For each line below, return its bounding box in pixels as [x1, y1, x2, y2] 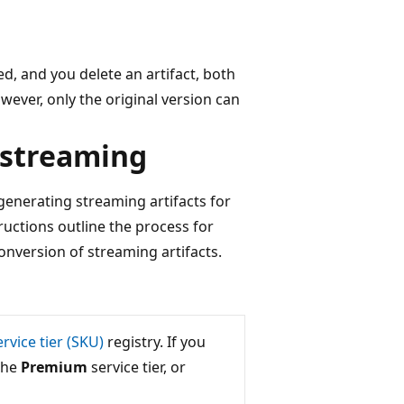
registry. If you [104, 331, 206, 352]
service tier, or [87, 356, 186, 377]
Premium [21, 356, 87, 377]
